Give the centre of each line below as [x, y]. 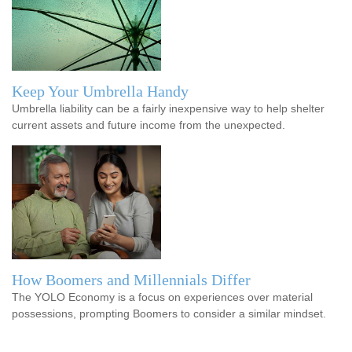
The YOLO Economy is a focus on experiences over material [162, 297]
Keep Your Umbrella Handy [100, 91]
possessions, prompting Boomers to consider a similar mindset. [169, 313]
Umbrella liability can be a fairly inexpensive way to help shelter [168, 108]
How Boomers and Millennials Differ [131, 279]
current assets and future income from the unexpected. [148, 125]
